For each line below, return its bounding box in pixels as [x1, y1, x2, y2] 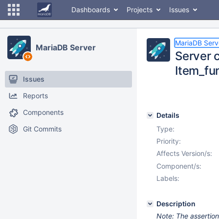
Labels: [156, 174, 179, 182]
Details [156, 111, 179, 119]
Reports [23, 91, 48, 100]
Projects [127, 5, 153, 14]
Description [156, 199, 196, 208]
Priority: [156, 137, 181, 145]
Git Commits [23, 125, 62, 133]
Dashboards [71, 5, 110, 14]
